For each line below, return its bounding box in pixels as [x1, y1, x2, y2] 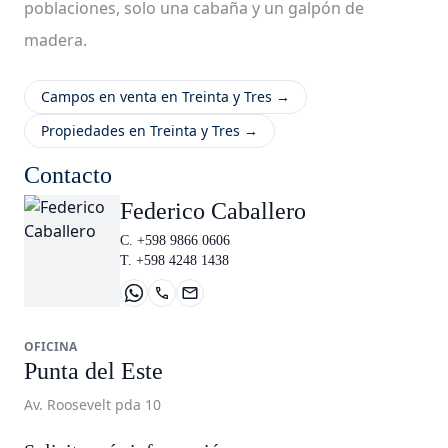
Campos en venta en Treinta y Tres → [41, 87, 290, 106]
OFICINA [24, 338, 77, 355]
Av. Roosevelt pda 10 [24, 395, 161, 414]
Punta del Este [24, 358, 163, 384]
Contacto [24, 162, 112, 188]
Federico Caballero [120, 198, 306, 224]
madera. [24, 29, 87, 51]
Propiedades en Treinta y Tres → [41, 121, 258, 140]
